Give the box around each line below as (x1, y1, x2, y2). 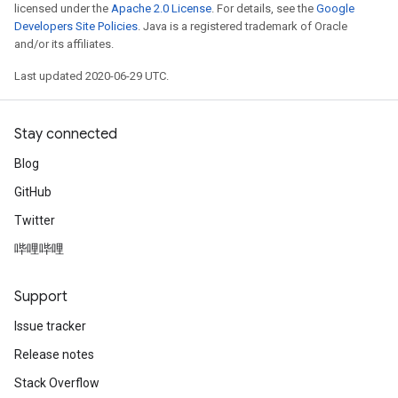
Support (14, 288, 68, 306)
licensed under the (14, 2, 111, 15)
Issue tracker (14, 319, 86, 333)
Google (316, 2, 354, 15)
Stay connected (14, 125, 117, 143)
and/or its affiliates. (14, 37, 114, 51)
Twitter (14, 213, 55, 227)
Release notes (14, 347, 94, 362)
